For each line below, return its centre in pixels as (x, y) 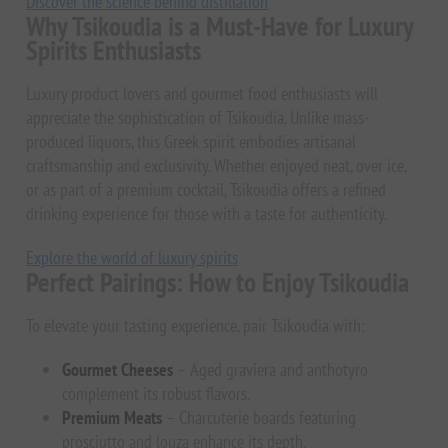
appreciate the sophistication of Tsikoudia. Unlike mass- (198, 117)
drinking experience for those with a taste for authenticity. (207, 213)
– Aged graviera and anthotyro (271, 369)
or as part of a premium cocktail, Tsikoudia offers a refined (206, 189)
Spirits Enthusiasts (114, 49)
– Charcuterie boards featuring (259, 417)
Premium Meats (112, 417)
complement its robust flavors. (156, 393)
